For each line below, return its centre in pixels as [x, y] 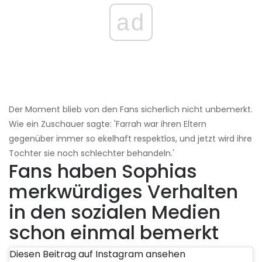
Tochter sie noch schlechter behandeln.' [92, 154]
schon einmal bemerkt [114, 233]
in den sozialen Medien [115, 212]
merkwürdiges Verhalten [123, 192]
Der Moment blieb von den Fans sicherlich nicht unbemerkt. [131, 110]
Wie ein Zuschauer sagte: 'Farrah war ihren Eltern [108, 124]
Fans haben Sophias [103, 171]
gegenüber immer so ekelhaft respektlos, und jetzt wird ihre [130, 139]
